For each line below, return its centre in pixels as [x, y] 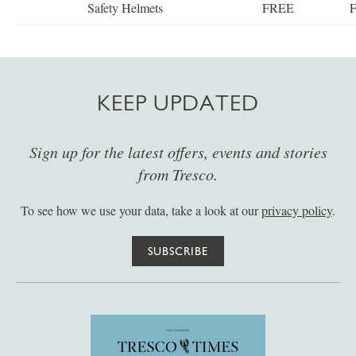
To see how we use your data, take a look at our [141, 210]
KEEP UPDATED [178, 103]
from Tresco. [178, 174]
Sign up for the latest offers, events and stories [178, 152]
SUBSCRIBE [178, 251]
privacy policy [297, 210]
